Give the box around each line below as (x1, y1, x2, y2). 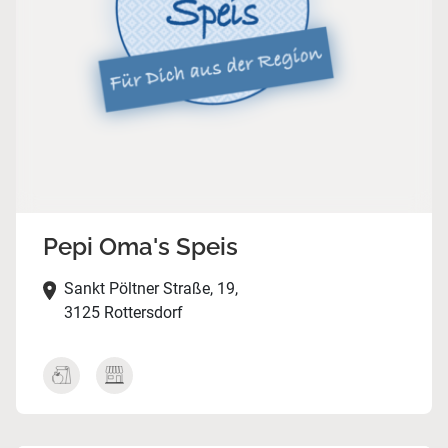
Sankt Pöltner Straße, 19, (63, 279, 238, 299)
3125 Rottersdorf (63, 303, 183, 323)
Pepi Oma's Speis (42, 232, 238, 262)
